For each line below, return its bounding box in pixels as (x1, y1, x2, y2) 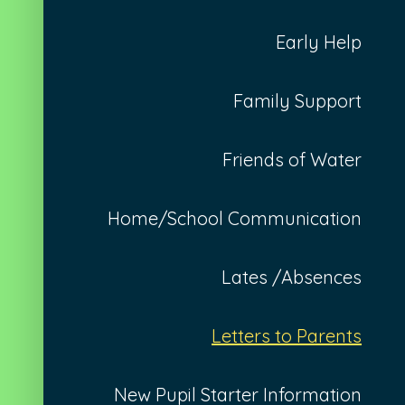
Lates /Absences (221, 265, 362, 288)
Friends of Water (222, 147, 362, 171)
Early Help (276, 30, 362, 53)
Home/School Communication (108, 206, 362, 230)
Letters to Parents (212, 324, 362, 347)
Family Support (233, 89, 362, 112)
